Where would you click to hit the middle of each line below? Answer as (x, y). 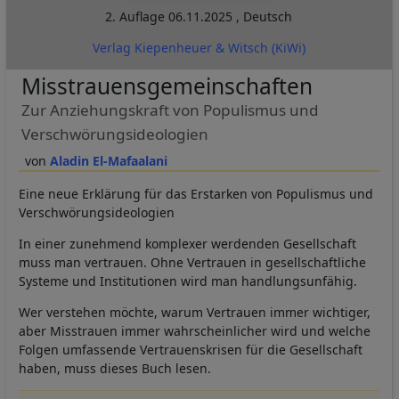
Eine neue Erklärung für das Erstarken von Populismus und (196, 194)
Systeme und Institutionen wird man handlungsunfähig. (188, 281)
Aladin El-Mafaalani (108, 161)
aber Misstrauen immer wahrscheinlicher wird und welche (195, 331)
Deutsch (268, 17)
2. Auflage (137, 17)
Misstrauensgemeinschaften (167, 86)
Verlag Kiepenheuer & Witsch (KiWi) (199, 48)
